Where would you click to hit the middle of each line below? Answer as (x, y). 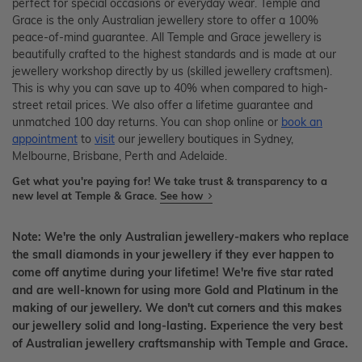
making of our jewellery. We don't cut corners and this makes (177, 307)
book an (302, 122)
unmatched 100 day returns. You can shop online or (147, 122)
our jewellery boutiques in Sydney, (204, 139)
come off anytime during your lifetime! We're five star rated (173, 272)
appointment (45, 139)
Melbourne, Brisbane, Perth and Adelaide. (120, 156)
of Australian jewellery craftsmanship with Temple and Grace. (180, 343)
